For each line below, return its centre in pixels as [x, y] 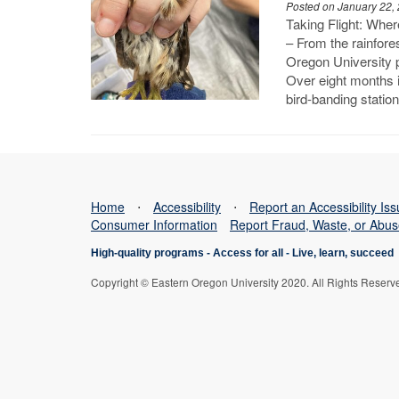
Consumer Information [154, 224]
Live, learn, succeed [343, 253]
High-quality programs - [152, 253]
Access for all [248, 253]
